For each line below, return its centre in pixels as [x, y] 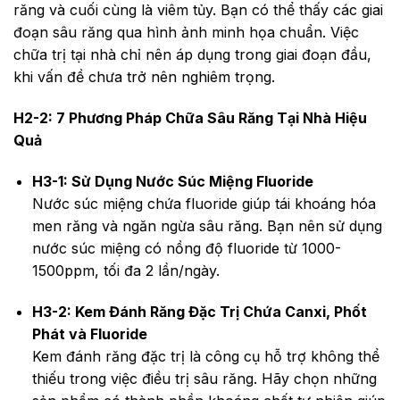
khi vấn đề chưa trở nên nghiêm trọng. [144, 77]
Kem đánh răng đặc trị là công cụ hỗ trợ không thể [205, 356]
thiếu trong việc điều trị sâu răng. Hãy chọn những [204, 378]
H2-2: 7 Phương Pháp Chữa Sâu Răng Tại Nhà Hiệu [190, 118]
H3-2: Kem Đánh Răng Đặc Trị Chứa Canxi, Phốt [199, 311]
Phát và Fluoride [89, 333]
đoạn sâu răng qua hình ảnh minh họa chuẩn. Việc [186, 33]
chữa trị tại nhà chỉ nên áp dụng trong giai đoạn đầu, [192, 55]
